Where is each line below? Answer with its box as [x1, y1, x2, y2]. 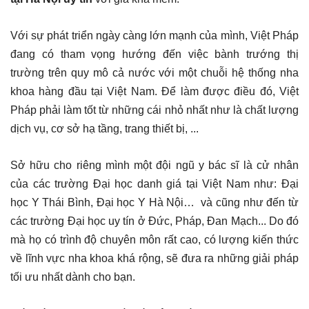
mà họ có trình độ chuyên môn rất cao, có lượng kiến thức [10, 233, 299, 246]
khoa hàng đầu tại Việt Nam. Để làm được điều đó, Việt [10, 85, 299, 97]
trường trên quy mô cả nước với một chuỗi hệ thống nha [10, 66, 299, 79]
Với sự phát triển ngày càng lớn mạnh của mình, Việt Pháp [10, 29, 299, 41]
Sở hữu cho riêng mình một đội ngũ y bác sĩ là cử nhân [10, 159, 299, 171]
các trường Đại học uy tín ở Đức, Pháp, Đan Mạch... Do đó [10, 215, 299, 227]
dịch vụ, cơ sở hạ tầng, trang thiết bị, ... [10, 122, 199, 134]
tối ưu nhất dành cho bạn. [10, 270, 135, 283]
